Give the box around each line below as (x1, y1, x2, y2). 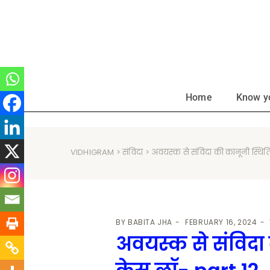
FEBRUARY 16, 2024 (185, 216, 257, 227)
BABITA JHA (128, 216, 173, 227)
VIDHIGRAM (71, 146, 115, 158)
